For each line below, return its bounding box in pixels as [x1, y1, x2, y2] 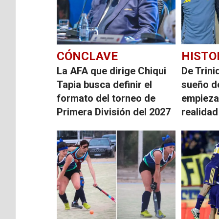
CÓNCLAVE [57, 49, 118, 63]
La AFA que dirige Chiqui [57, 65, 167, 77]
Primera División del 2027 [57, 106, 171, 118]
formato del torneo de [57, 92, 156, 104]
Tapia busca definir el [57, 78, 153, 90]
